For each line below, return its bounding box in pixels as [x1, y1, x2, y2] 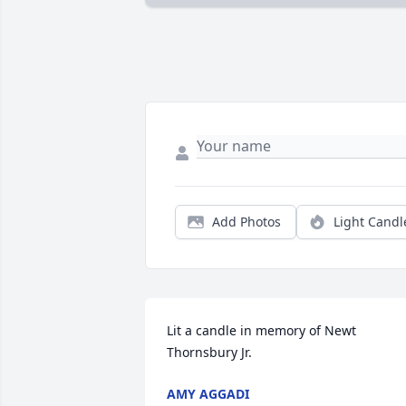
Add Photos [212, 213, 281, 231]
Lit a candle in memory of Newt [167, 322, 356, 340]
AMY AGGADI [167, 385, 249, 403]
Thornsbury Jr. [167, 343, 252, 362]
